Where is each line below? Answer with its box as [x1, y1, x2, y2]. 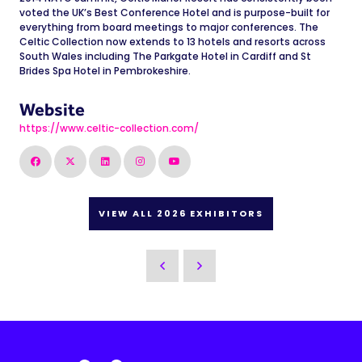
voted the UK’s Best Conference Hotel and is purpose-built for [19, 6, 330, 19]
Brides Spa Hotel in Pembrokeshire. [19, 64, 191, 78]
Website [19, 99, 85, 120]
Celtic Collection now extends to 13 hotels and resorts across [19, 35, 326, 48]
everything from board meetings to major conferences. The [19, 20, 318, 34]
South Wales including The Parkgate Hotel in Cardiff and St [19, 49, 311, 63]
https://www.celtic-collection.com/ [19, 121, 199, 135]
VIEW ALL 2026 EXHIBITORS [99, 207, 263, 220]
